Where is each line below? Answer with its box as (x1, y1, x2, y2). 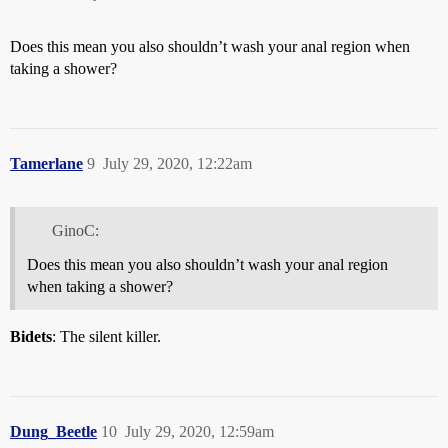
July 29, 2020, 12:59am (125, 422, 274, 440)
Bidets (10, 327, 52, 345)
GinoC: (51, 221, 99, 239)
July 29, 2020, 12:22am (103, 155, 252, 173)
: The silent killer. (52, 327, 161, 345)
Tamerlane (10, 155, 83, 173)
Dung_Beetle (10, 422, 97, 440)
